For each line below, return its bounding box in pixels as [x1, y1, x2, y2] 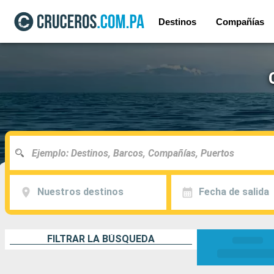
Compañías [216, 16, 265, 27]
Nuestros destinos [37, 186, 124, 198]
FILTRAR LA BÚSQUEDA [47, 233, 155, 245]
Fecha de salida [198, 186, 269, 198]
